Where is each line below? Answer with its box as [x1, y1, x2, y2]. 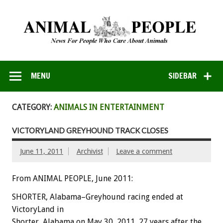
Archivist [76, 147, 103, 156]
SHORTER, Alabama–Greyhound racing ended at [12, 192, 183, 202]
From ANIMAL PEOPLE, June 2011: [12, 174, 133, 184]
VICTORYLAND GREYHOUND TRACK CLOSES [12, 126, 168, 135]
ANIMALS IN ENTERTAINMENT [54, 102, 164, 112]
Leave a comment [116, 147, 173, 156]
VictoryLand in [12, 205, 64, 215]
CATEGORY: [12, 102, 54, 112]
